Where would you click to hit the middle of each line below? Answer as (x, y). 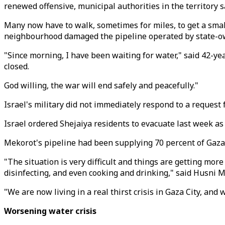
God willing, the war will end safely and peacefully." (101, 85)
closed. (17, 66)
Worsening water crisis (50, 211)
